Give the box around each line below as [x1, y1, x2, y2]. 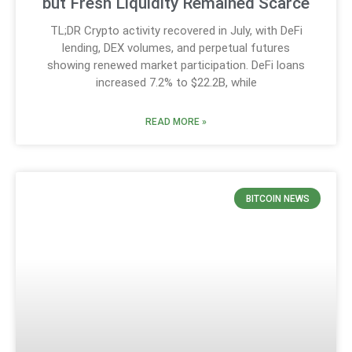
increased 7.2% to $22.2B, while [95, 75, 257, 90]
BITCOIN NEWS [245, 192, 310, 204]
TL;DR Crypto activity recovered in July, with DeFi [49, 24, 302, 38]
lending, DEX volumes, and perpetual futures [62, 41, 290, 56]
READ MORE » [145, 116, 207, 128]
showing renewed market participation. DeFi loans [47, 58, 305, 73]
